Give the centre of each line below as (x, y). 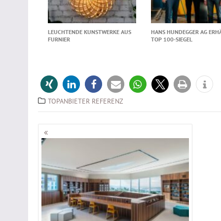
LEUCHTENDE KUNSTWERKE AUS (90, 32)
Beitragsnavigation (109, 132)
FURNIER (59, 39)
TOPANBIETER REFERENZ (86, 101)
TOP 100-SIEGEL (171, 39)
